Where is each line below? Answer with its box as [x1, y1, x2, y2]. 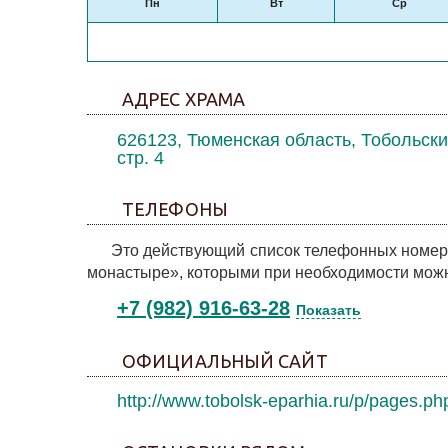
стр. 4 [117, 148, 164, 168]
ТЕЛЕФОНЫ [122, 199, 228, 219]
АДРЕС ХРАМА [122, 89, 246, 109]
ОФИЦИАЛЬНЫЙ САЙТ [122, 351, 328, 371]
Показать [296, 302, 361, 318]
